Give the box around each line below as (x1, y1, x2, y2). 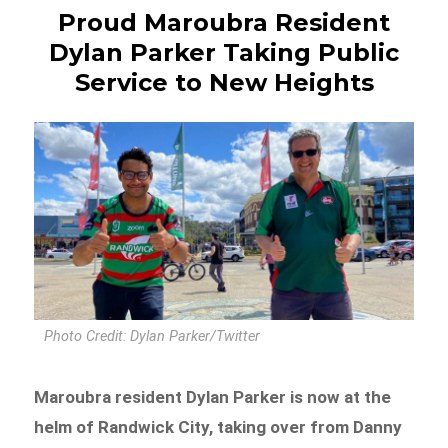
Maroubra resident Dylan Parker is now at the (34, 387, 392, 408)
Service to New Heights (74, 67, 374, 97)
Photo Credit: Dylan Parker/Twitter (44, 328, 261, 346)
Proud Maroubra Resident (58, 7, 390, 37)
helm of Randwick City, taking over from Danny (34, 417, 403, 438)
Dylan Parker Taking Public (49, 37, 399, 67)
